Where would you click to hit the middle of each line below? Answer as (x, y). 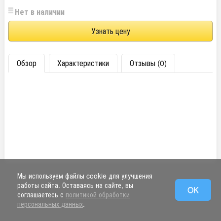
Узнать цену (110, 31)
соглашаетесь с (41, 194)
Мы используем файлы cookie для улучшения (85, 176)
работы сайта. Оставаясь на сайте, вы (75, 185)
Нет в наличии (40, 12)
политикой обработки (98, 194)
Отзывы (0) (148, 63)
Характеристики (83, 63)
